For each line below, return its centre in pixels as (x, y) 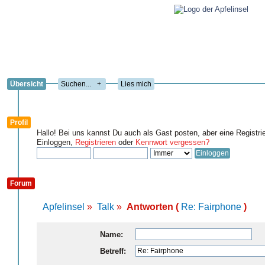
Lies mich (136, 84)
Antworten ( (154, 207)
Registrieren (96, 142)
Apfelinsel (64, 207)
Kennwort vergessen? (172, 142)
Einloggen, (56, 142)
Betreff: (113, 251)
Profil (19, 122)
